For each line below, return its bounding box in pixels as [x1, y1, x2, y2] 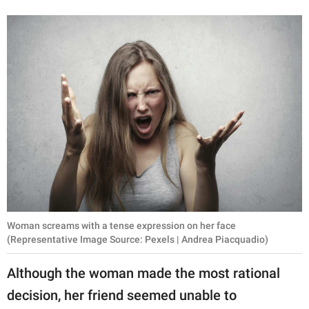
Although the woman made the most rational [7, 264, 280, 281]
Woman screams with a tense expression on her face [7, 219, 236, 231]
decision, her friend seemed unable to [7, 286, 237, 303]
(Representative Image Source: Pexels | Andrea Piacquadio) [7, 233, 268, 245]
